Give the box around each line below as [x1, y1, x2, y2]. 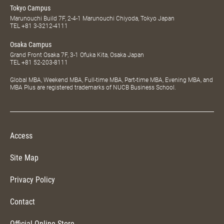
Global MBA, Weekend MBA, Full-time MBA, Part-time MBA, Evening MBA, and [10, 76, 213, 84]
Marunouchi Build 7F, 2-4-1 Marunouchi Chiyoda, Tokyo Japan [10, 15, 174, 22]
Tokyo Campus [10, 4, 50, 12]
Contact [10, 197, 35, 207]
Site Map [10, 153, 38, 163]
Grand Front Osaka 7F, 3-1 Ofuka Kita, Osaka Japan [10, 51, 144, 59]
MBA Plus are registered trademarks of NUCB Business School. [10, 84, 176, 91]
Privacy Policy [10, 175, 55, 185]
